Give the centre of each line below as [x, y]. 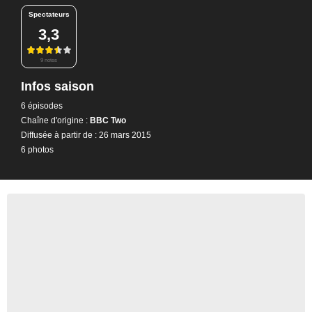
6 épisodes [42, 106]
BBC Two [107, 120]
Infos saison [57, 86]
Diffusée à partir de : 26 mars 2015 [86, 135]
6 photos [37, 149]
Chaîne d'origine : [54, 120]
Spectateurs [49, 14]
